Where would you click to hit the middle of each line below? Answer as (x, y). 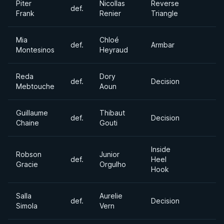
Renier (110, 13)
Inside (161, 149)
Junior (109, 154)
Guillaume (32, 113)
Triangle (164, 13)
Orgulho (113, 164)
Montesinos (35, 50)
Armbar (163, 45)
